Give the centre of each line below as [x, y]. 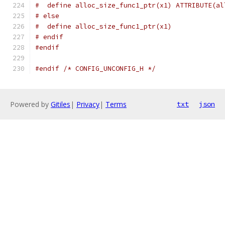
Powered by [30, 104]
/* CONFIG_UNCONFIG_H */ [109, 69]
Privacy [88, 104]
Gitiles [61, 104]
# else [47, 16]
